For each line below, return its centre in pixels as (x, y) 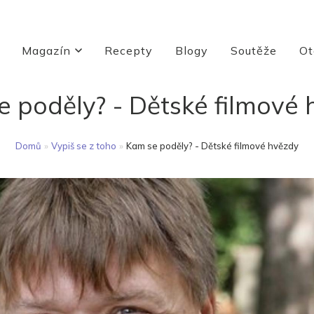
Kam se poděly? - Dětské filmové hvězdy (212, 146)
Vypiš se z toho (84, 146)
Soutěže (253, 50)
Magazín (46, 50)
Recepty (128, 50)
